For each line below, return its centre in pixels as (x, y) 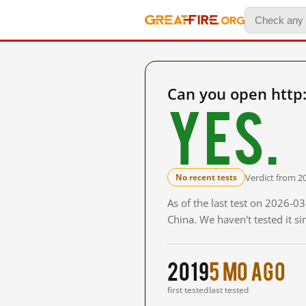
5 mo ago (248, 270)
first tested (188, 290)
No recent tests (206, 177)
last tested (229, 290)
